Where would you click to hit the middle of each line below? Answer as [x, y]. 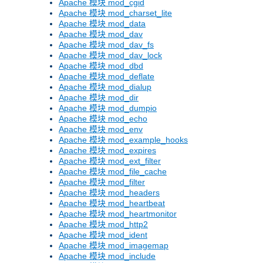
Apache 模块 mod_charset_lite [115, 13]
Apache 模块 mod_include [107, 256]
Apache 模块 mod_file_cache [113, 172]
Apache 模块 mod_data [102, 24]
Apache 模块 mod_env [101, 129]
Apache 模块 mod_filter [102, 182]
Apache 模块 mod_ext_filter [110, 161]
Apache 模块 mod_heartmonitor [118, 214]
